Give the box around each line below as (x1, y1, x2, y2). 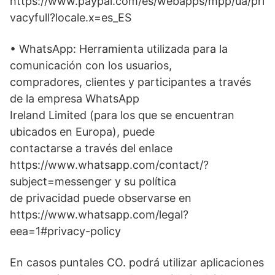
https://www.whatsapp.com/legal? (10, 208, 188, 222)
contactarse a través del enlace (10, 142, 172, 155)
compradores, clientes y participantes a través (10, 76, 251, 89)
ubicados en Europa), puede (10, 125, 155, 139)
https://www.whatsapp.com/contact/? (10, 158, 209, 172)
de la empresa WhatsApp (10, 92, 139, 106)
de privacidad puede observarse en (10, 192, 192, 205)
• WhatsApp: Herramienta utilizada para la (10, 42, 228, 56)
